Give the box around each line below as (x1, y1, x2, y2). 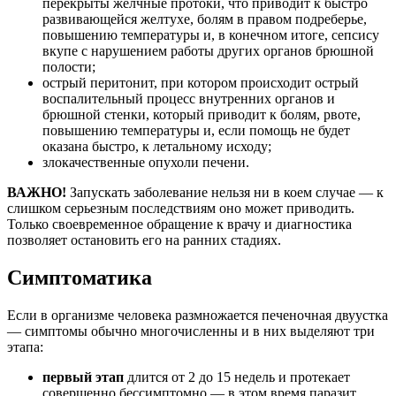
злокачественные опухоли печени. (42, 154, 249, 170)
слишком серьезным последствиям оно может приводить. (7, 200, 354, 216)
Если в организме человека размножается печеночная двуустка (7, 307, 388, 323)
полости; (42, 58, 95, 74)
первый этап (42, 369, 124, 385)
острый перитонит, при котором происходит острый (42, 74, 359, 90)
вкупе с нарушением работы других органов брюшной (42, 42, 374, 58)
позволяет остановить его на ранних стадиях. (7, 232, 281, 247)
